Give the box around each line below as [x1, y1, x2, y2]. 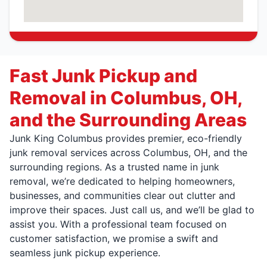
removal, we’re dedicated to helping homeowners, [10, 175, 235, 187]
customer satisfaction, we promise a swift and [10, 232, 218, 244]
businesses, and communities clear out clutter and [10, 190, 235, 201]
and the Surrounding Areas [10, 109, 247, 131]
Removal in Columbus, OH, [10, 87, 242, 108]
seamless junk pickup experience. [10, 247, 160, 259]
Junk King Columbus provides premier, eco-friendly [10, 132, 242, 144]
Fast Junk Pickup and [10, 65, 197, 86]
